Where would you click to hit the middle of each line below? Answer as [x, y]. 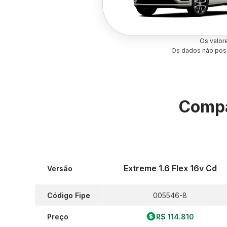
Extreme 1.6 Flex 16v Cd [170, 168]
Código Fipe [69, 195]
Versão [60, 168]
